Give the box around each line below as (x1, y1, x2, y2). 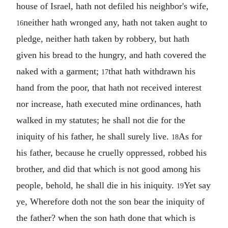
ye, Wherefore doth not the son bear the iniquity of (16, 196, 205, 207)
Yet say (184, 180, 211, 190)
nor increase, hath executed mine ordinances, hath (16, 98, 201, 109)
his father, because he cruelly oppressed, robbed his (16, 147, 207, 158)
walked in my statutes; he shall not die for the (16, 115, 185, 125)
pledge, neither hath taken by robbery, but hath (16, 33, 189, 44)
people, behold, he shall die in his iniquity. (16, 180, 177, 190)
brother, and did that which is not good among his (16, 163, 201, 174)
